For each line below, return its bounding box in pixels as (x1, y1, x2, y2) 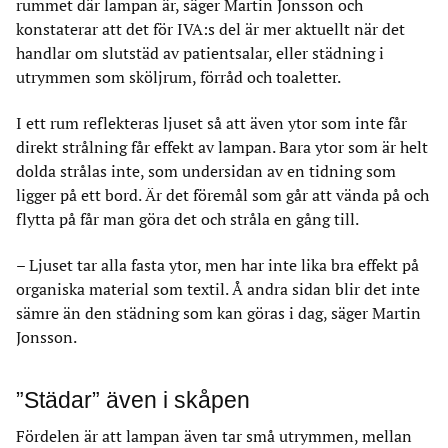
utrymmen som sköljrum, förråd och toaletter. (16, 67, 341, 87)
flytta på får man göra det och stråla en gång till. (16, 209, 359, 229)
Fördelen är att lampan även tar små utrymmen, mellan (16, 426, 412, 446)
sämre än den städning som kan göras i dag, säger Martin (16, 303, 421, 323)
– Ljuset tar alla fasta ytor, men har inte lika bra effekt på (16, 255, 419, 275)
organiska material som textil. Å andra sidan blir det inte (16, 279, 420, 299)
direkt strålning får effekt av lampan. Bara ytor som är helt (16, 137, 428, 157)
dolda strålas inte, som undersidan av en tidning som (16, 161, 396, 181)
